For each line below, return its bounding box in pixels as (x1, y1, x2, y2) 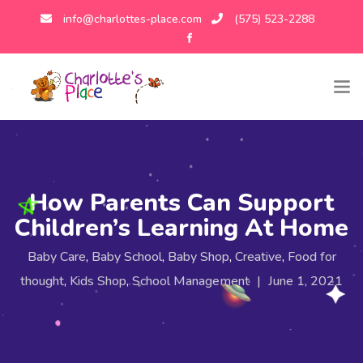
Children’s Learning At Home (15, 211, 348, 245)
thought (20, 271, 64, 290)
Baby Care (27, 247, 86, 266)
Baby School (91, 247, 162, 266)
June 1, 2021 (268, 271, 343, 290)
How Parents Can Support (29, 186, 334, 220)
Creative (234, 247, 282, 266)
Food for (287, 247, 336, 266)
